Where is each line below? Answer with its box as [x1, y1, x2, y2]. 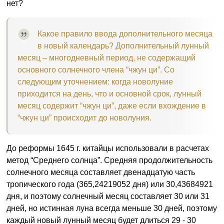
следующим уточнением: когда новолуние [17, 77, 173, 86]
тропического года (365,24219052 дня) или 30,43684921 [6, 180, 213, 189]
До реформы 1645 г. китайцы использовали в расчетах [6, 144, 209, 153]
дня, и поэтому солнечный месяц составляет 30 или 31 [6, 192, 209, 201]
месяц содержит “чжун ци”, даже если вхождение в [17, 101, 206, 110]
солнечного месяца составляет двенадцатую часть [6, 168, 195, 177]
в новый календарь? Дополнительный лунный [37, 41, 209, 50]
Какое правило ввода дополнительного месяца [37, 29, 212, 38]
